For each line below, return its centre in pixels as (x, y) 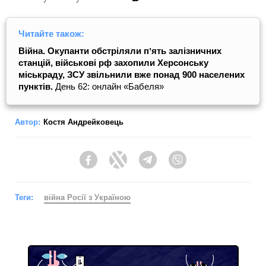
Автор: (28, 122)
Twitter (140, 165)
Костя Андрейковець (83, 122)
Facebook (116, 165)
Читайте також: (51, 34)
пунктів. (37, 86)
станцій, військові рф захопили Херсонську (113, 63)
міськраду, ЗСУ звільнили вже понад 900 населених (132, 75)
